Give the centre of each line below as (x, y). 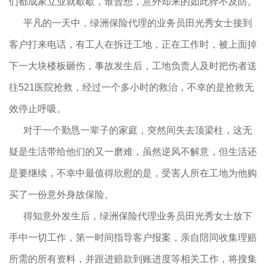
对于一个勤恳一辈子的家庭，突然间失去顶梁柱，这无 (131, 131)
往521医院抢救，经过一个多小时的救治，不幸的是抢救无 (131, 88)
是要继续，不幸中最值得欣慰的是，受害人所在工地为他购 (133, 173)
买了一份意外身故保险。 (61, 195)
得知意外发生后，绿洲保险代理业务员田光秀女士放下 (131, 216)
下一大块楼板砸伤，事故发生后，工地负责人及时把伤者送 (133, 66)
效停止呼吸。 (38, 109)
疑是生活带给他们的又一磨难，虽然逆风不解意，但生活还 (133, 152)
